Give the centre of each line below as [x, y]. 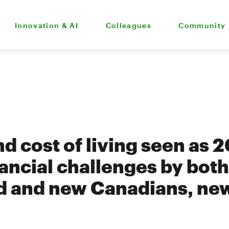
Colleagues [128, 25]
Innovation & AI [46, 25]
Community [202, 25]
